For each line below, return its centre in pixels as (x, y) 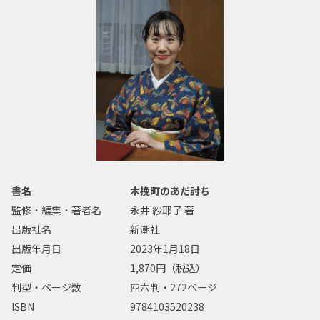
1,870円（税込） (168, 268)
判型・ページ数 (46, 287)
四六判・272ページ (174, 287)
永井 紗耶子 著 (162, 210)
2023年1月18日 (165, 249)
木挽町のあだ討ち (170, 191)
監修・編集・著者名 (56, 210)
